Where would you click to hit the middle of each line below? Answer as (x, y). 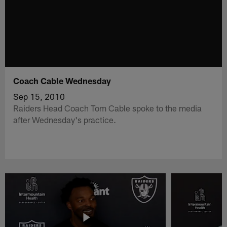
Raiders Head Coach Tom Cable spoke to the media (108, 108)
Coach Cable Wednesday (62, 80)
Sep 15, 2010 (39, 96)
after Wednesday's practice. (65, 119)
